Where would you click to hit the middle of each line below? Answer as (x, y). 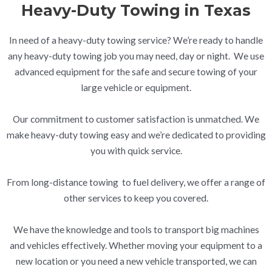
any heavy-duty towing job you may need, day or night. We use (136, 56)
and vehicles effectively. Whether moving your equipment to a (136, 246)
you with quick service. (136, 151)
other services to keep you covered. (136, 198)
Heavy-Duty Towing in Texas (136, 11)
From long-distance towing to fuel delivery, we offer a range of (136, 182)
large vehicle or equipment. (136, 88)
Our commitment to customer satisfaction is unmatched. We (136, 119)
